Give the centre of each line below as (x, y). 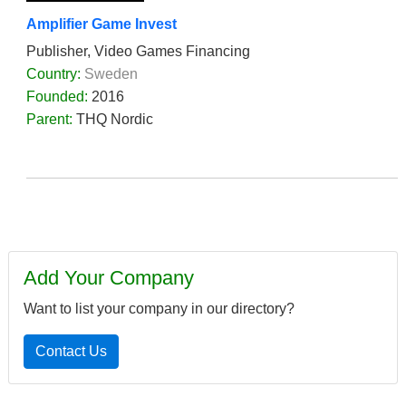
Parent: (51, 119)
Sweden (111, 74)
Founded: (59, 97)
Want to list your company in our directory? (159, 309)
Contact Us (71, 351)
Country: (53, 74)
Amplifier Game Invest (101, 24)
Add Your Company (109, 278)
